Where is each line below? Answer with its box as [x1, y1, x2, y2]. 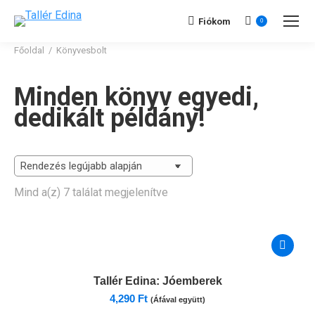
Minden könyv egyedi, [14, 82, 259, 112]
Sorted [167, 185, 200, 198]
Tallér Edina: [93, 275, 160, 287]
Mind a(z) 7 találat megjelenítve [14, 186, 168, 199]
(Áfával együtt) [150, 295, 205, 304]
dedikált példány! [14, 103, 205, 133]
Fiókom [198, 15, 231, 27]
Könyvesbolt [56, 45, 107, 56]
